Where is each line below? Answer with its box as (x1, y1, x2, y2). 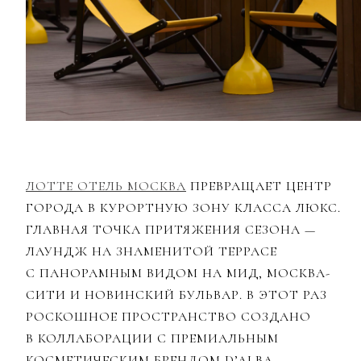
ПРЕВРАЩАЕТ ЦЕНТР (186, 177, 332, 194)
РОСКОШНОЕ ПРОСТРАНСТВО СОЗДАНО (26, 308, 311, 325)
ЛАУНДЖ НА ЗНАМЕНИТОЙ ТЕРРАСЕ (26, 243, 277, 259)
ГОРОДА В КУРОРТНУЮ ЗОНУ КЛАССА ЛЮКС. (26, 199, 341, 216)
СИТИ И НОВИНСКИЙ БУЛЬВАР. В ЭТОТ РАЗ (26, 286, 327, 303)
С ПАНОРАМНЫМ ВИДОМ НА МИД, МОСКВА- (26, 264, 330, 281)
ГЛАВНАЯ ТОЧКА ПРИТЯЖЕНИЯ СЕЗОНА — (26, 221, 316, 238)
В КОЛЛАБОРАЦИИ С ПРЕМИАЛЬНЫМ (26, 330, 279, 346)
